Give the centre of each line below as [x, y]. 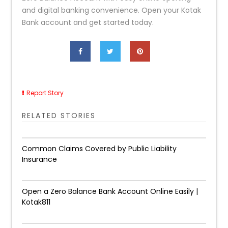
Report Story [45, 93]
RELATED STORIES [59, 116]
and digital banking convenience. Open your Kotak [112, 10]
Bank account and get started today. [88, 22]
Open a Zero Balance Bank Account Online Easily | [110, 191]
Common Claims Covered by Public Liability [99, 149]
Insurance [40, 159]
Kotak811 [36, 202]
